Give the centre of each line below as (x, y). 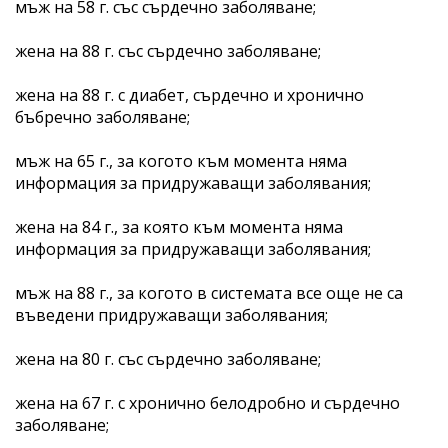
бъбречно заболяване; (102, 116)
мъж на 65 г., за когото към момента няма (181, 160)
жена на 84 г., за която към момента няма (179, 226)
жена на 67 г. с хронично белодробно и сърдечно (207, 402)
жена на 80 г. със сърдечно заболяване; (168, 358)
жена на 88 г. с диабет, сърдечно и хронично (189, 94)
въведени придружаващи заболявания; (171, 314)
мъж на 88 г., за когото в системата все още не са (209, 292)
